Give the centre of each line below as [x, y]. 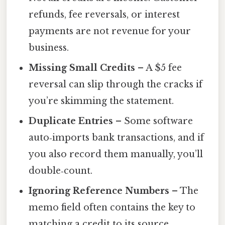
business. [49, 48]
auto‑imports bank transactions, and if [117, 138]
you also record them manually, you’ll [116, 154]
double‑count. [61, 171]
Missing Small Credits [82, 68]
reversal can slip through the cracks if [116, 85]
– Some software [153, 121]
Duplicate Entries [71, 121]
